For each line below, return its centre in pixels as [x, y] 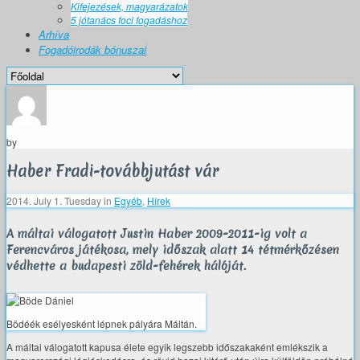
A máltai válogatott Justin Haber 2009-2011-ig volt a [157, 234]
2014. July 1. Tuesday [55, 200]
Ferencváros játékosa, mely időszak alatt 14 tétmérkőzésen [173, 250]
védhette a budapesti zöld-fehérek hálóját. [126, 266]
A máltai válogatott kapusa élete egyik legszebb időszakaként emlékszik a [167, 346]
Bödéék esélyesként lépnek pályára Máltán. [102, 323]
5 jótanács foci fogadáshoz [129, 20]
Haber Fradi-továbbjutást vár [112, 172]
